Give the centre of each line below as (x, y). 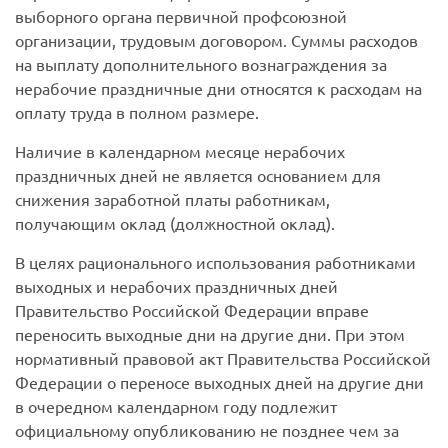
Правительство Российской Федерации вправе (192, 310)
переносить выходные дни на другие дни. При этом (210, 334)
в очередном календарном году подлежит (176, 406)
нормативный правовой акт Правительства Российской (223, 358)
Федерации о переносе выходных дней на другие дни (219, 382)
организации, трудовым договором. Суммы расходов (216, 40)
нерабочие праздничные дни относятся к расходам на (218, 88)
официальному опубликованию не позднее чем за (207, 430)
